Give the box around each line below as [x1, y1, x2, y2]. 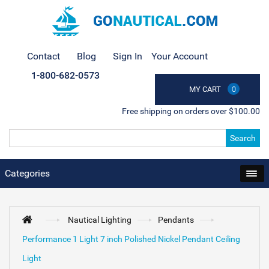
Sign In [113, 50, 142, 62]
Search [230, 133, 256, 143]
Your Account [151, 50, 208, 62]
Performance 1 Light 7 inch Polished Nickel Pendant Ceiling [22, 234, 240, 244]
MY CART [189, 85, 221, 94]
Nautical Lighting [68, 215, 132, 225]
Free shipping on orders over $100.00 [122, 106, 260, 116]
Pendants [158, 215, 195, 225]
